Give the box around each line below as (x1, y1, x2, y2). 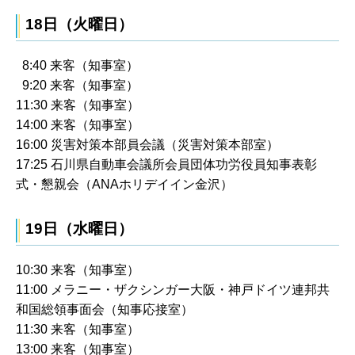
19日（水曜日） (25, 220, 133, 238)
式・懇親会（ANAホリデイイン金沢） (16, 177, 233, 191)
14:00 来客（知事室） (16, 117, 139, 132)
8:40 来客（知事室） (16, 58, 139, 72)
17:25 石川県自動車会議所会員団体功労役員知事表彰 (16, 157, 317, 171)
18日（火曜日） (25, 15, 133, 32)
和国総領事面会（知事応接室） (16, 303, 193, 317)
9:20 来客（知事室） (16, 78, 139, 92)
